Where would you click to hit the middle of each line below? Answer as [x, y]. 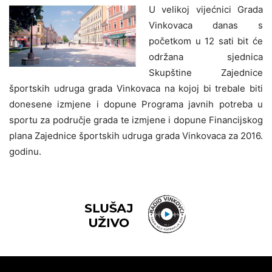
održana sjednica [206, 57]
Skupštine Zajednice [206, 73]
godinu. [25, 152]
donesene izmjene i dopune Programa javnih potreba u [136, 104]
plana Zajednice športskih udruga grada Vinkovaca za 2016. [136, 136]
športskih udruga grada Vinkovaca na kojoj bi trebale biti [136, 89]
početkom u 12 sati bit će [206, 41]
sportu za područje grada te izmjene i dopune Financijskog [136, 120]
